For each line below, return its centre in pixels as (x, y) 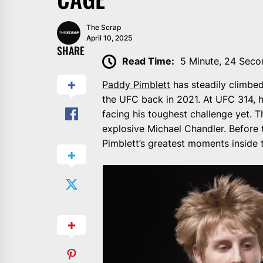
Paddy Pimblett (136, 85)
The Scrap (104, 27)
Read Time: (149, 61)
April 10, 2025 (109, 38)
